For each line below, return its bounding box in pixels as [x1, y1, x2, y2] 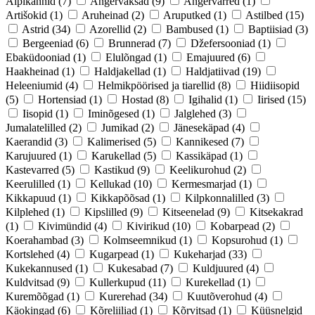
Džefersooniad [191, 37, 255, 49]
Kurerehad [99, 290, 146, 302]
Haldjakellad [94, 65, 150, 77]
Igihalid [188, 93, 222, 105]
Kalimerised [87, 135, 141, 148]
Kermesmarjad [172, 177, 236, 190]
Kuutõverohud [187, 290, 252, 302]
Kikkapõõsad [91, 191, 150, 204]
